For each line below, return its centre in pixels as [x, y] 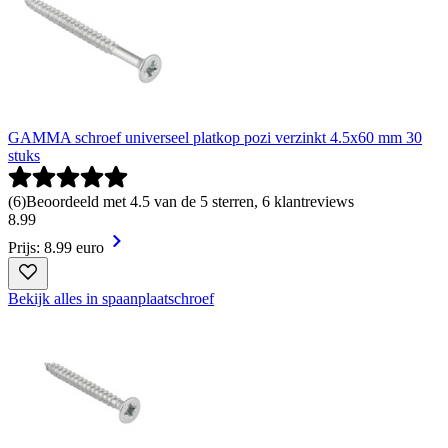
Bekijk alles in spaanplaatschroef [111, 299]
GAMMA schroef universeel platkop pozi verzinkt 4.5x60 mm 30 [215, 138]
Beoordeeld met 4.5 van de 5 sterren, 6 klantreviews [190, 202]
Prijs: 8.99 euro [56, 248]
